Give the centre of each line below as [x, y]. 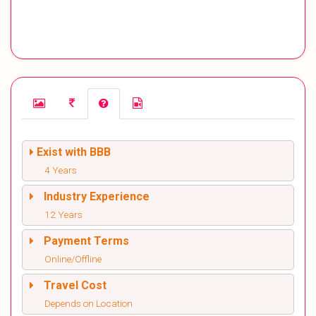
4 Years [61, 170]
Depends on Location [89, 304]
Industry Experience [97, 197]
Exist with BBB [74, 152]
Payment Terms [86, 241]
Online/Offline [73, 259]
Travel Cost [75, 286]
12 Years [63, 215]
